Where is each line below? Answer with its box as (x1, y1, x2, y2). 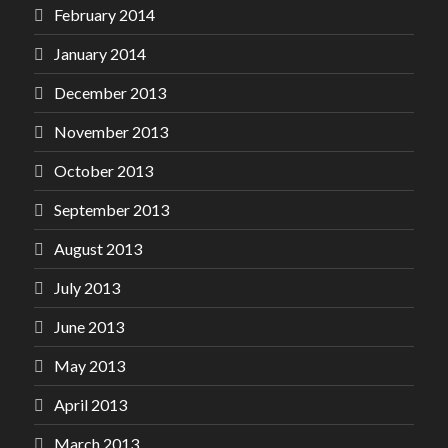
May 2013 (54, 356, 125, 375)
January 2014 (54, 44, 146, 63)
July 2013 (54, 278, 120, 297)
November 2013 (54, 122, 168, 141)
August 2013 (54, 239, 142, 258)
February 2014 (54, 5, 155, 24)
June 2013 (54, 317, 124, 336)
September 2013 (54, 200, 169, 219)
